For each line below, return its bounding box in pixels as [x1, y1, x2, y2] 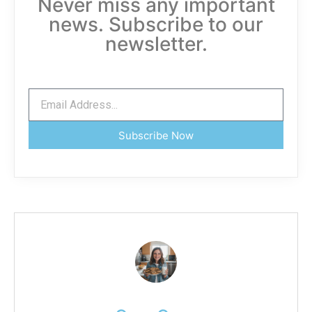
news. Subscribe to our [49, 13, 263, 37]
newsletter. [104, 32, 208, 56]
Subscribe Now [118, 128, 194, 142]
